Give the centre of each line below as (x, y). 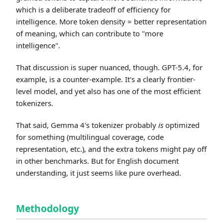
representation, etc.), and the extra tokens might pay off (111, 149)
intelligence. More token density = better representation (111, 22)
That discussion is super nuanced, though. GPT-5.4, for (109, 67)
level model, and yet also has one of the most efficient (108, 91)
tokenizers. (35, 103)
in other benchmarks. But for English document (97, 161)
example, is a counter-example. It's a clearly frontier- (106, 79)
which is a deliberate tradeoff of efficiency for (93, 10)
